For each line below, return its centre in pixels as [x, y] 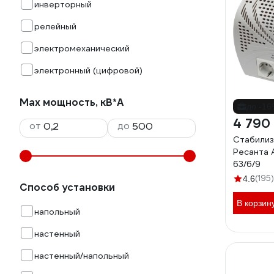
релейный [55, 26]
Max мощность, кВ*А [72, 102]
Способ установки [67, 187]
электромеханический [82, 48]
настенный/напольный [82, 256]
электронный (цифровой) [88, 70]
